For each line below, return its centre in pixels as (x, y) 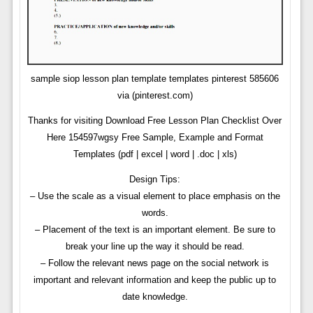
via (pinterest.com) (155, 96)
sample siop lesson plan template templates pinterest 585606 (155, 79)
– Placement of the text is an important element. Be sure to (155, 230)
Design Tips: (155, 180)
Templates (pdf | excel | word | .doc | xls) (155, 154)
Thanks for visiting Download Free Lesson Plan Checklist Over (155, 121)
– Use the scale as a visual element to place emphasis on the (155, 196)
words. (155, 213)
